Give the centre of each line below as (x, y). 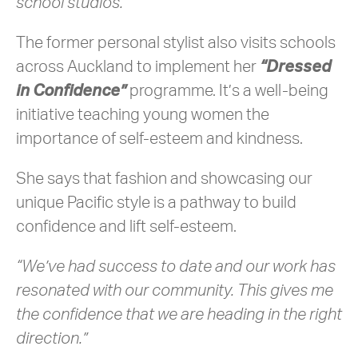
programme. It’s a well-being (227, 91)
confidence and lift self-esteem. (126, 227)
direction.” (52, 339)
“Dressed (295, 67)
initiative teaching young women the (143, 115)
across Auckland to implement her (138, 67)
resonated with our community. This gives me (175, 291)
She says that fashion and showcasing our (164, 179)
